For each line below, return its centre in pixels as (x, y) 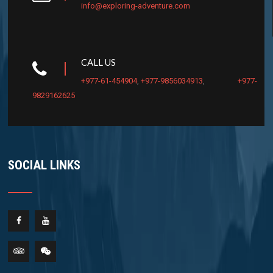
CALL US (99, 62)
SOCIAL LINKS (44, 165)
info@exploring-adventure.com (136, 6)
